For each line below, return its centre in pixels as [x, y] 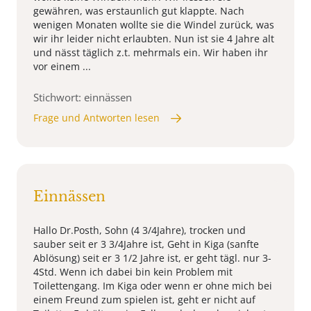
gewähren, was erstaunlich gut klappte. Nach [139, 11]
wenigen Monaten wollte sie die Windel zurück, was [154, 25]
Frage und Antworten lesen [96, 118]
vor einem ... [62, 67]
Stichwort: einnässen [83, 98]
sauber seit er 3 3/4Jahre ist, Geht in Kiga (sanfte [146, 244]
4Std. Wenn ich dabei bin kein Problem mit [133, 272]
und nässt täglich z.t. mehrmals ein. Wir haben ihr [151, 53]
